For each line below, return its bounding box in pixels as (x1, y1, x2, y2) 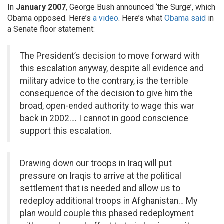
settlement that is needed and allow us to (20, 183, 180, 193)
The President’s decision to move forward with (20, 51, 200, 61)
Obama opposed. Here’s (7, 13, 93, 23)
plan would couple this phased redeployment (20, 208, 194, 218)
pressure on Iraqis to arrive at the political (20, 171, 181, 181)
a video (93, 13, 118, 23)
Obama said (164, 13, 206, 23)
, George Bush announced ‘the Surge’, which (66, 2, 215, 12)
